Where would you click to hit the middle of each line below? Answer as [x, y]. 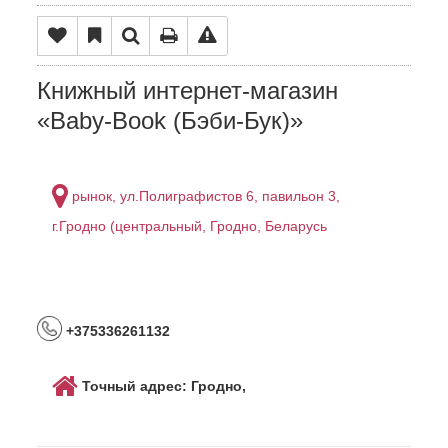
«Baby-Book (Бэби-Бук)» [170, 120]
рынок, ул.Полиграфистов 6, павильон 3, [206, 196]
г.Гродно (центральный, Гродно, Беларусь [190, 226]
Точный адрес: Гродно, [164, 386]
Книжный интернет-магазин [188, 90]
